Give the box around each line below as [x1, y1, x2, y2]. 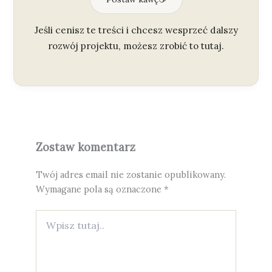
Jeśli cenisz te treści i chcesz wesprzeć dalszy [34, 24, 238, 36]
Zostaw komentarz [35, 140, 135, 154]
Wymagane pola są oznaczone [35, 183, 164, 195]
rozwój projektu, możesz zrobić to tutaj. [48, 39, 224, 52]
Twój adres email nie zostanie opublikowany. [35, 168, 226, 180]
